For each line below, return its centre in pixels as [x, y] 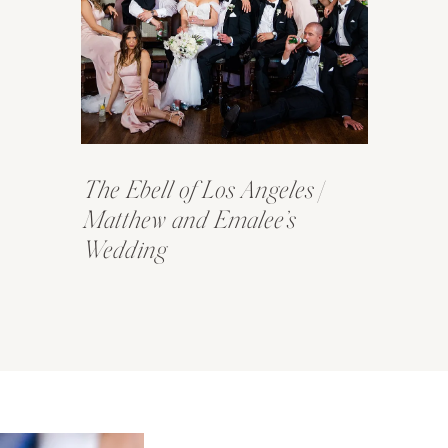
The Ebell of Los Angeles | [203, 190]
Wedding [125, 250]
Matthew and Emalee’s [189, 220]
